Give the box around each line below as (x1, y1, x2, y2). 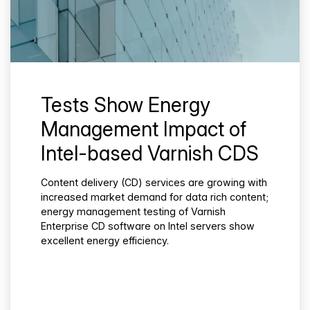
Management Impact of (41, 116, 246, 141)
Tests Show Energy (41, 92, 210, 117)
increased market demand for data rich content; (41, 191, 268, 203)
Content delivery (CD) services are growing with (41, 176, 267, 189)
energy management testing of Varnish (41, 206, 226, 218)
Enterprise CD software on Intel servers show (41, 220, 255, 232)
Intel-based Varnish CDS (41, 140, 259, 165)
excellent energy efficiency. (41, 235, 169, 247)
